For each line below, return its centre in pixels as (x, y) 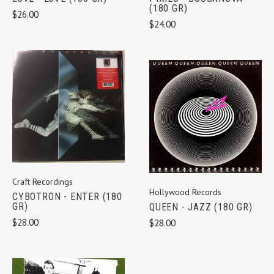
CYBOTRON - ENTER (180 (67, 196)
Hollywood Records (185, 192)
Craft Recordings (43, 181)
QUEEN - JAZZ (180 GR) (201, 207)
